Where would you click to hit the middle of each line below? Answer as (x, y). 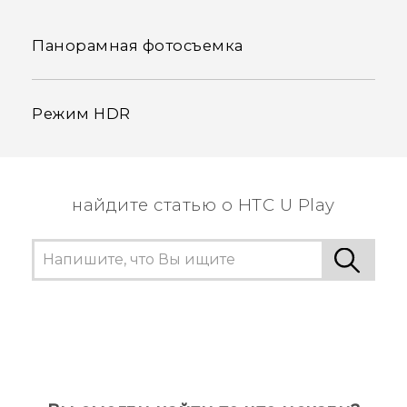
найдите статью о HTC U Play (203, 205)
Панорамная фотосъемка (138, 46)
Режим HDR (81, 114)
